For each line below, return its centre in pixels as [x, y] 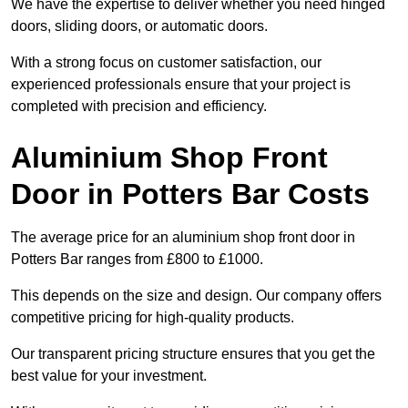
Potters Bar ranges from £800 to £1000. [137, 260]
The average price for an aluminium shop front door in [183, 238]
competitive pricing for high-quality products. [153, 318]
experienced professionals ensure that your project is [181, 85]
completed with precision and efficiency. [139, 107]
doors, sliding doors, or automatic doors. [141, 26]
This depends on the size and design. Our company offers [196, 296]
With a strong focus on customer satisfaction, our [166, 63]
